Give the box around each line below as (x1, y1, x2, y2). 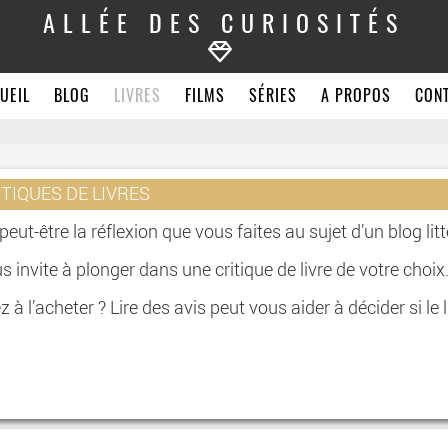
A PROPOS (320, 89, 391, 105)
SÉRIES (248, 89, 297, 105)
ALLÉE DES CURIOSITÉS (42, 14, 405, 38)
